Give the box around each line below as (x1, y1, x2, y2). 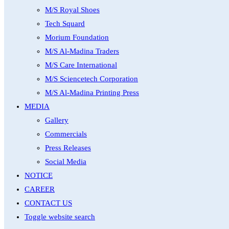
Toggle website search (25, 213, 95, 221)
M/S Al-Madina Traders (45, 47, 119, 55)
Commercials (45, 130, 87, 138)
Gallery (45, 116, 68, 124)
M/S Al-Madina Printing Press (45, 88, 139, 97)
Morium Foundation (45, 33, 109, 41)
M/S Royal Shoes (45, 6, 100, 14)
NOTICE (25, 171, 53, 179)
